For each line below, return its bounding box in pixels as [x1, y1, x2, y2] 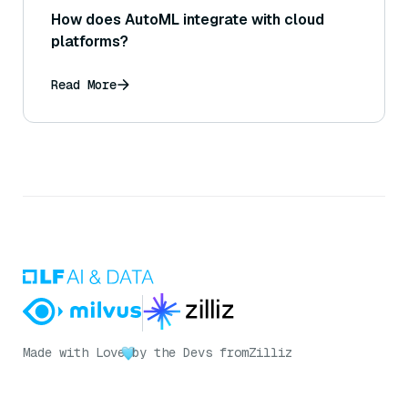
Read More [51, 76, 117, 94]
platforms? [51, 32, 128, 52]
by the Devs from [132, 344, 249, 362]
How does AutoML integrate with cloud [51, 10, 324, 30]
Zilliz [249, 344, 292, 362]
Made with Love [23, 344, 125, 362]
